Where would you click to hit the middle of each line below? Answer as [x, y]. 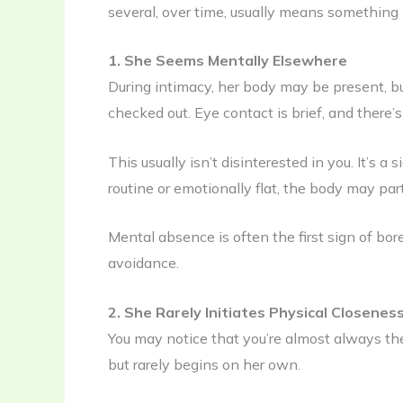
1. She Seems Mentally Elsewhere [228, 61]
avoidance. [143, 263]
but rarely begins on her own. [204, 364]
